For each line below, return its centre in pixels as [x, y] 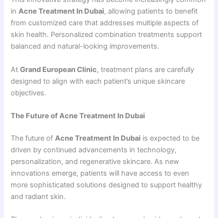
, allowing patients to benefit [151, 11]
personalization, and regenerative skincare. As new [95, 161]
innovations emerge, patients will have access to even [100, 173]
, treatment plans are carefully [146, 69]
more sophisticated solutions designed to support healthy [107, 185]
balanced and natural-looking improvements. [85, 46]
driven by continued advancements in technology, [94, 150]
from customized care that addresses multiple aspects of [105, 23]
